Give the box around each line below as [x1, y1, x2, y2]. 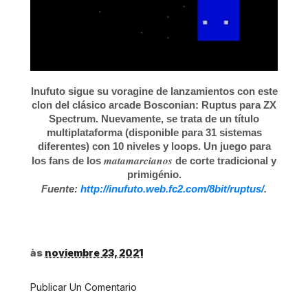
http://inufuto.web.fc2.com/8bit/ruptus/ [80, 183, 264, 195]
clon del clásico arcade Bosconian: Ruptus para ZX [32, 99, 276, 111]
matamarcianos [104, 153, 173, 168]
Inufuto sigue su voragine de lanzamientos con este [30, 85, 278, 97]
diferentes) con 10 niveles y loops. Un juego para [37, 140, 271, 152]
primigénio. [126, 168, 181, 180]
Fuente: [41, 183, 80, 195]
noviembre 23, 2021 [45, 247, 143, 258]
